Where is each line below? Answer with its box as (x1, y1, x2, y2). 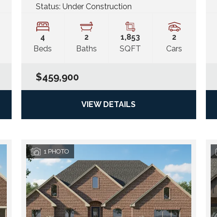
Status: (35, 2, 62, 12)
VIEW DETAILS (81, 100, 136, 109)
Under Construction (62, 2, 132, 12)
